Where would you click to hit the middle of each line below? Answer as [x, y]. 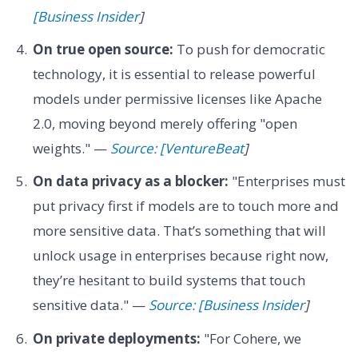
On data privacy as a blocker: [130, 181]
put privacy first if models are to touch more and [185, 206]
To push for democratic [249, 49]
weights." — [71, 148]
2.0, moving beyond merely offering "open [165, 123]
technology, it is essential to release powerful [174, 74]
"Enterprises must [286, 181]
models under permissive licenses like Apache [177, 98]
